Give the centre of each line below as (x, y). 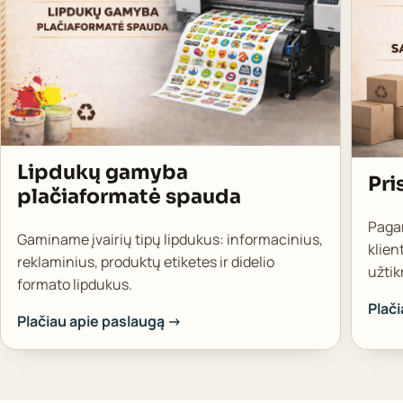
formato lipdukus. (74, 284)
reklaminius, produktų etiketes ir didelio (145, 261)
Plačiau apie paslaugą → (99, 321)
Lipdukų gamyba (102, 172)
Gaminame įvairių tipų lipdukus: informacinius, (170, 239)
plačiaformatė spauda (129, 196)
